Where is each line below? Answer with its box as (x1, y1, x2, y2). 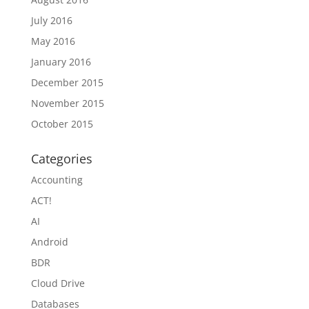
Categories (30, 150, 92, 167)
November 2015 (30, 97, 104, 110)
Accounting (30, 173, 83, 186)
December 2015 (30, 76, 103, 89)
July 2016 (30, 14, 72, 27)
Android (30, 235, 68, 248)
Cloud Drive (30, 277, 85, 290)
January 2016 (30, 55, 91, 68)
